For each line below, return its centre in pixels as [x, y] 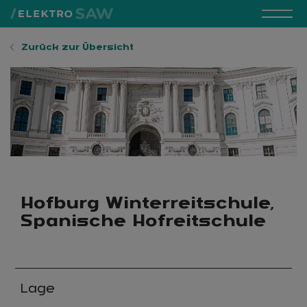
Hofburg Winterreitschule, [147, 202]
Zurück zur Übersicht [76, 47]
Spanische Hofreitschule [143, 220]
